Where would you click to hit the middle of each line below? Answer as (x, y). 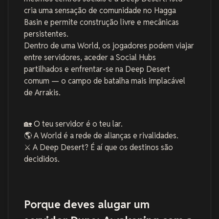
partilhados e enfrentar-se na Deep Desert (97, 69)
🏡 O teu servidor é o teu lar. (73, 124)
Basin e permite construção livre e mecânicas (101, 22)
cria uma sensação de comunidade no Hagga (100, 11)
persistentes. (46, 34)
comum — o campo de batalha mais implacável (105, 81)
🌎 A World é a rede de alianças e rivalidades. (101, 136)
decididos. (42, 159)
